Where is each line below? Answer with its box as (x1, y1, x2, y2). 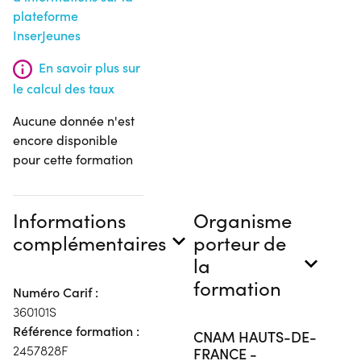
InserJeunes (13, 27, 81, 44)
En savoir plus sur (39, 59, 140, 77)
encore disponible (13, 131, 118, 149)
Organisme (193, 207, 292, 234)
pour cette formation (13, 151, 133, 168)
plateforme (13, 7, 78, 25)
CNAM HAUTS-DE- (193, 326, 317, 347)
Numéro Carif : (13, 284, 98, 301)
